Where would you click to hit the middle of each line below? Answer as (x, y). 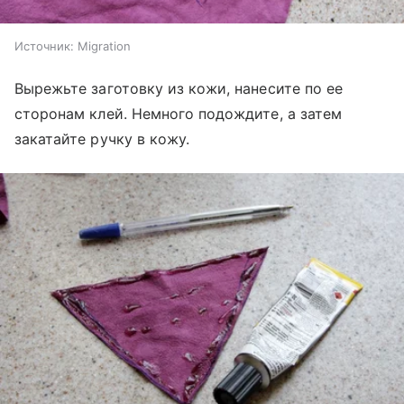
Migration (104, 46)
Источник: (44, 46)
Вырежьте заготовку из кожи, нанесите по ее (179, 88)
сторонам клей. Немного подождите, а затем (178, 114)
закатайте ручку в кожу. (102, 139)
